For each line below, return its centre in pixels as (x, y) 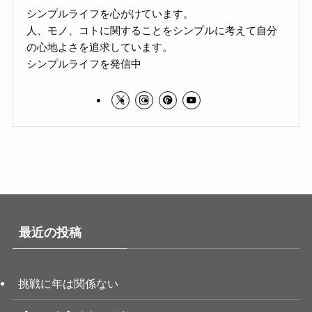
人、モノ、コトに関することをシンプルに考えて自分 (152, 30)
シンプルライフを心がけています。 (110, 13)
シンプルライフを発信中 (84, 63)
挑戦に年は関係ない (68, 283)
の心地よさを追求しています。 (100, 47)
